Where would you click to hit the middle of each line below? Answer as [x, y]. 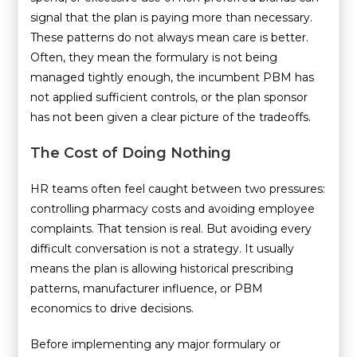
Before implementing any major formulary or [156, 344]
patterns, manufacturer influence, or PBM [147, 288]
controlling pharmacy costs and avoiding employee [173, 208]
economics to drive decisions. [112, 308]
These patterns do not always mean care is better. [170, 37]
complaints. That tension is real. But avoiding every [171, 228]
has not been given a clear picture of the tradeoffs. [171, 117]
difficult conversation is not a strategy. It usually [163, 248]
